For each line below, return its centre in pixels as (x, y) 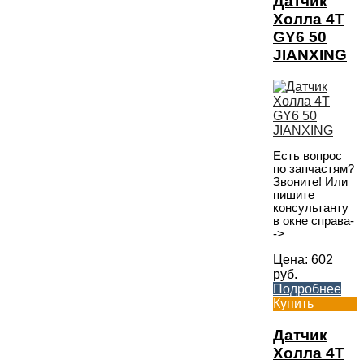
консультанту (311, 208)
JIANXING (310, 54)
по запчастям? (314, 169)
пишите (294, 195)
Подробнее (307, 288)
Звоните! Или (310, 182)
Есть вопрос (308, 156)
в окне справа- (314, 221)
